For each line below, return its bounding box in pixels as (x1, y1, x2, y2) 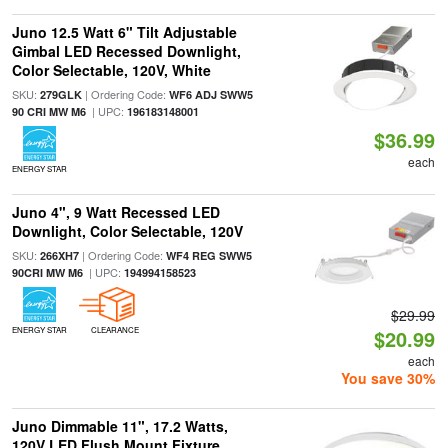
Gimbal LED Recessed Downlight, (11, 41, 241, 61)
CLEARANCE (90, 324, 139, 335)
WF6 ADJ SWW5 (168, 87, 253, 102)
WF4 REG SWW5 (165, 248, 252, 263)
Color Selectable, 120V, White (11, 60, 211, 80)
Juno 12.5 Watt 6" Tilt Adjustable (11, 22, 237, 42)
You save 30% (341, 368, 436, 388)
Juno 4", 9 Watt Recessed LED (11, 202, 220, 222)
